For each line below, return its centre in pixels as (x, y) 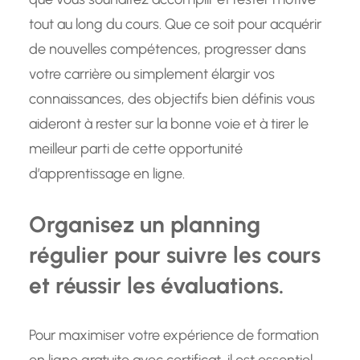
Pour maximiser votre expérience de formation (174, 335)
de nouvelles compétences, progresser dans (168, 49)
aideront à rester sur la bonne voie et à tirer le (169, 124)
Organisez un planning (145, 225)
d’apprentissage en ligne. (107, 174)
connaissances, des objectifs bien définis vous (172, 99)
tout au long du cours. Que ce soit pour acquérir (175, 25)
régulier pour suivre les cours (175, 255)
